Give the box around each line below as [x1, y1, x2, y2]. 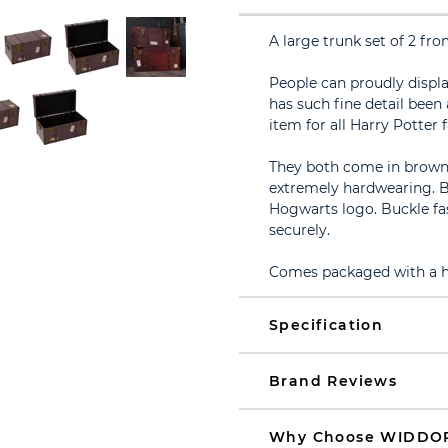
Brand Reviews [269, 372, 398, 390]
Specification [269, 316, 384, 334]
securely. [269, 221, 330, 239]
